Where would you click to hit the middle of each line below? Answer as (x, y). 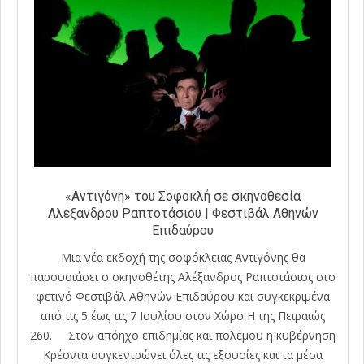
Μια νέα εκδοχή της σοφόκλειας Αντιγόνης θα (183, 258)
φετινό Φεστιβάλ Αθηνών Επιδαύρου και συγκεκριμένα (183, 297)
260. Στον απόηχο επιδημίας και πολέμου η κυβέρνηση (183, 336)
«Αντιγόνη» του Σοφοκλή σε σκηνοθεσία (183, 196)
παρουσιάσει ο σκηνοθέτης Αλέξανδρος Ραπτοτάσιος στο (183, 277)
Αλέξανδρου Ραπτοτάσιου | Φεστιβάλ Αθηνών (183, 213)
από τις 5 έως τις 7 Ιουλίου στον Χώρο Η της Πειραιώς (183, 316)
